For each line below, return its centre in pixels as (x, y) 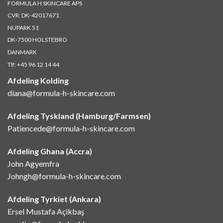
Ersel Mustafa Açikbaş (46, 211)
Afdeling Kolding (38, 81)
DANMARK (22, 52)
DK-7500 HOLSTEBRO (37, 40)
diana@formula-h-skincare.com (61, 93)
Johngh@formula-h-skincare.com (64, 176)
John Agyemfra (33, 163)
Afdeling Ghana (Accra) (50, 151)
